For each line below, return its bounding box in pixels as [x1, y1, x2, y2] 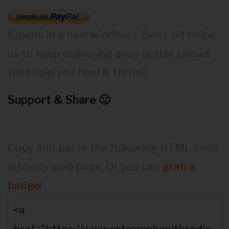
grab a [163, 160, 195, 173]
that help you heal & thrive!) [8, 66, 148, 79]
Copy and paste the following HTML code [8, 141, 218, 154]
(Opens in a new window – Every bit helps [8, 28, 215, 41]
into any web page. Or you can [8, 160, 163, 173]
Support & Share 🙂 [8, 93, 110, 107]
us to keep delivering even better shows [8, 47, 210, 60]
